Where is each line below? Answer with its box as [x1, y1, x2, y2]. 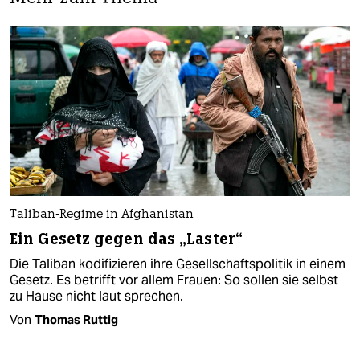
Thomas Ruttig [35, 312, 118, 328]
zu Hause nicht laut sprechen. [10, 288, 183, 305]
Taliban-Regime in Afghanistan [10, 209, 194, 222]
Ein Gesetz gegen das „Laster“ [10, 229, 243, 250]
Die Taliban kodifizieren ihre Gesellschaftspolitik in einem [10, 256, 346, 273]
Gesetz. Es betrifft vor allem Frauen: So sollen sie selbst [10, 272, 338, 289]
